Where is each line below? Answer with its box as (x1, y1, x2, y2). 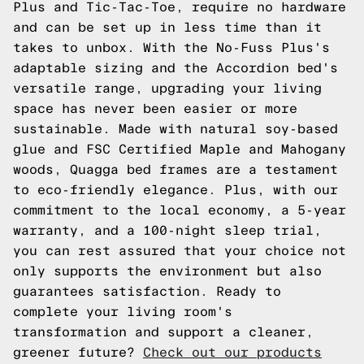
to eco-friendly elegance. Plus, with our (13, 183, 338, 197)
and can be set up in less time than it (13, 20, 322, 34)
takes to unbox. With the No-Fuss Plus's (13, 41, 330, 54)
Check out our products (143, 345, 322, 359)
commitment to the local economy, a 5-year (13, 203, 346, 217)
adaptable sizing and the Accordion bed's (13, 61, 338, 75)
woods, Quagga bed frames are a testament (13, 162, 338, 176)
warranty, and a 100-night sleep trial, (13, 223, 322, 237)
